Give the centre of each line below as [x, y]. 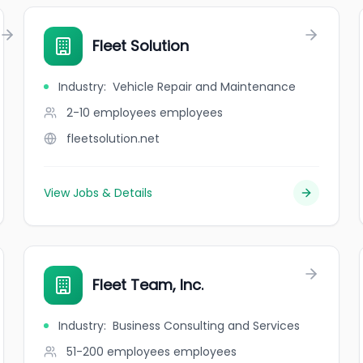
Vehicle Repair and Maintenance [205, 87]
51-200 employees [119, 352]
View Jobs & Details [98, 193]
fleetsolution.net [113, 139]
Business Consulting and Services [207, 326]
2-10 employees [112, 113]
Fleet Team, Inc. [148, 285]
